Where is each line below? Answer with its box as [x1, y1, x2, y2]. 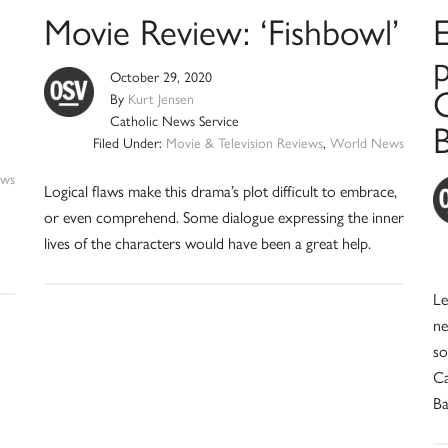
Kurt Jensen [127, 90, 194, 108]
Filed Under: [93, 134, 167, 152]
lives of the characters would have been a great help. [43, 233, 371, 253]
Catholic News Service [109, 112, 239, 130]
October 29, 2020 [109, 68, 212, 86]
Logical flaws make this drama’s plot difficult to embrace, [43, 181, 397, 201]
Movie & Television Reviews [166, 134, 324, 152]
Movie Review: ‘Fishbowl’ [43, 10, 399, 54]
